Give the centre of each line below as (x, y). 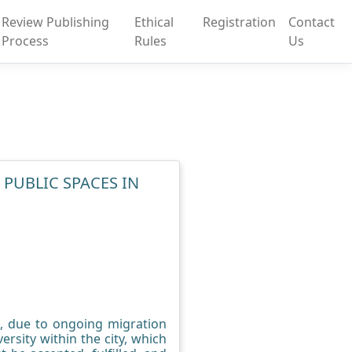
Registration (239, 22)
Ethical (154, 22)
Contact (311, 22)
